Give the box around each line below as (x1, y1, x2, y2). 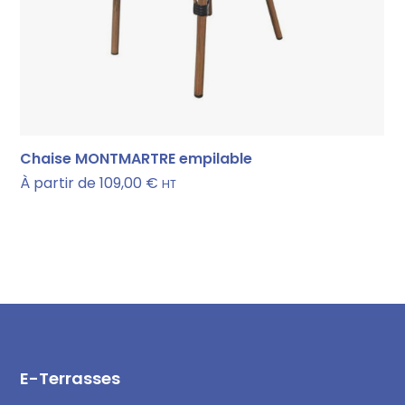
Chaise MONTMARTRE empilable (20, 148, 253, 170)
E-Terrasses (20, 367, 121, 391)
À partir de (20, 173, 97, 194)
